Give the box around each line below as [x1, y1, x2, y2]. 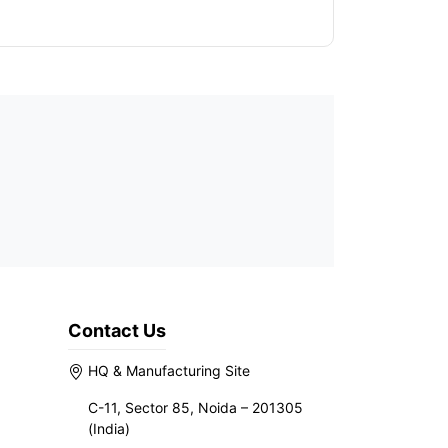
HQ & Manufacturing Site [84, 362, 250, 379]
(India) [88, 420, 130, 437]
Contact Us [68, 320, 166, 341]
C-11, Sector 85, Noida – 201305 [88, 399, 303, 416]
